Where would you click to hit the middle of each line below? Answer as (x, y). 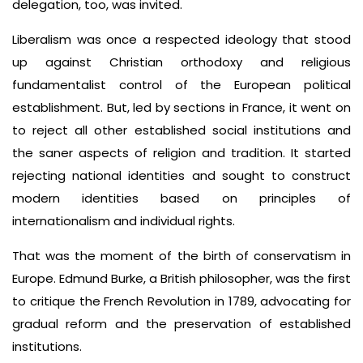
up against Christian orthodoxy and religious (181, 62)
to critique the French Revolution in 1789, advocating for (181, 301)
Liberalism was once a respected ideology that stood (181, 39)
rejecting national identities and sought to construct (181, 175)
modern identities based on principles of (181, 198)
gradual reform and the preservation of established (181, 324)
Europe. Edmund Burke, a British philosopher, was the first (181, 278)
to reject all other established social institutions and (181, 130)
